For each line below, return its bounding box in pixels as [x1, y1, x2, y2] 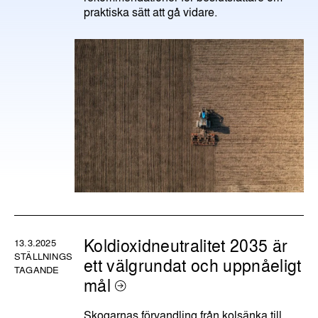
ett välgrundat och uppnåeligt [84, 253, 302, 277]
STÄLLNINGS [14, 248, 72, 263]
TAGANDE [14, 262, 60, 276]
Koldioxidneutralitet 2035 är [84, 233, 288, 257]
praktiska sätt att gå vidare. [84, 4, 218, 21]
